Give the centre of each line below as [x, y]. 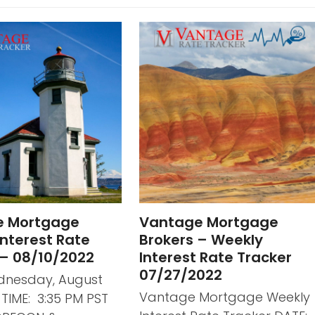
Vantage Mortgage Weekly [224, 297]
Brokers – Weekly [201, 239]
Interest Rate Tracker [215, 257]
